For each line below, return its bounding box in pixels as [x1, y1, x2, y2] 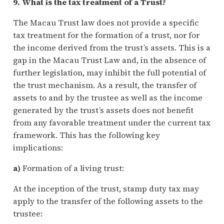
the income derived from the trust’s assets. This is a [12, 42, 210, 53]
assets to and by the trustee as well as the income [12, 92, 202, 103]
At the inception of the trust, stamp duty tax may [12, 183, 199, 194]
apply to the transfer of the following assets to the [12, 195, 203, 207]
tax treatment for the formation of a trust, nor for [12, 29, 199, 41]
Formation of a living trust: [20, 162, 124, 174]
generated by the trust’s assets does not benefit [12, 104, 193, 116]
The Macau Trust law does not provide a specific [12, 17, 199, 28]
